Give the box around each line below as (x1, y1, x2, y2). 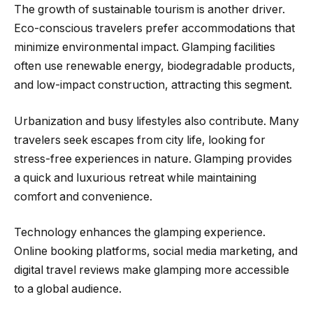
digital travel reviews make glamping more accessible (14, 263, 289, 277)
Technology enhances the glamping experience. (14, 226, 265, 240)
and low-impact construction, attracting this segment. (14, 78, 292, 92)
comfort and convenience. (14, 189, 152, 203)
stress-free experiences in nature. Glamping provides (14, 152, 292, 166)
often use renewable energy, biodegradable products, (14, 59, 296, 73)
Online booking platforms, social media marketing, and (14, 245, 298, 259)
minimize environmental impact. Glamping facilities (14, 41, 275, 54)
